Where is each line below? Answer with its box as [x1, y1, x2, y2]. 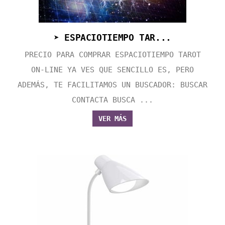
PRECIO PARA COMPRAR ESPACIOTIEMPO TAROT [24, 50, 201, 60]
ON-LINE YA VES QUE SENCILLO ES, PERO [31, 65, 194, 75]
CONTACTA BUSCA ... [72, 95, 153, 105]
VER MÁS [98, 115, 127, 123]
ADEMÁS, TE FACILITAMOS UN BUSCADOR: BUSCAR [18, 80, 207, 90]
